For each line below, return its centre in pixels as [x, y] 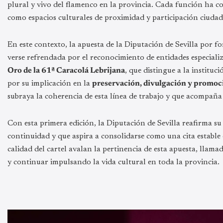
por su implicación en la [50, 84]
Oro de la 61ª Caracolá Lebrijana [66, 71]
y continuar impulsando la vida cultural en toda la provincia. [113, 163]
